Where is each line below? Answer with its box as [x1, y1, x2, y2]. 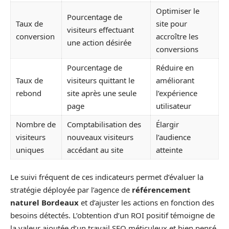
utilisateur [156, 100, 191, 111]
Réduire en [156, 62, 194, 73]
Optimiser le [156, 5, 199, 16]
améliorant [156, 75, 194, 85]
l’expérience [156, 87, 197, 98]
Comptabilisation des [67, 119, 141, 129]
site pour [156, 18, 187, 29]
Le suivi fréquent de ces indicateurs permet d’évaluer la [10, 172, 203, 182]
